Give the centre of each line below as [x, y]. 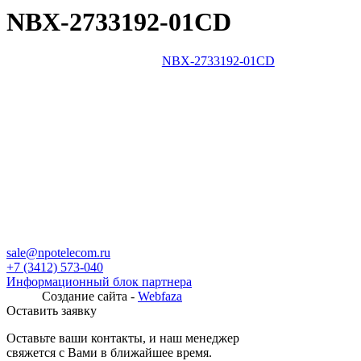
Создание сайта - [90, 297]
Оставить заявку [52, 311]
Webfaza [160, 297]
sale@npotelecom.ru [58, 253]
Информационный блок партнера [99, 282]
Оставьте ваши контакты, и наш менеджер [123, 338]
